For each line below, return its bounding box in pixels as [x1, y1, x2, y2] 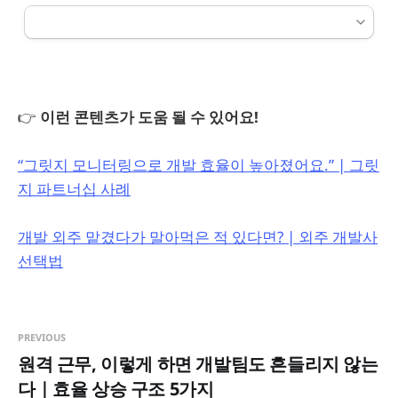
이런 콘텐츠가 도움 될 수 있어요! [40, 107, 259, 128]
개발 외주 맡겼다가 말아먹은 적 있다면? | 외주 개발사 [18, 227, 378, 248]
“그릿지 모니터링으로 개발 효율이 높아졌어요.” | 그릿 [18, 155, 379, 176]
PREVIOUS [18, 330, 66, 345]
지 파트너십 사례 [18, 179, 131, 200]
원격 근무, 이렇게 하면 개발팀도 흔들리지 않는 [18, 352, 378, 377]
